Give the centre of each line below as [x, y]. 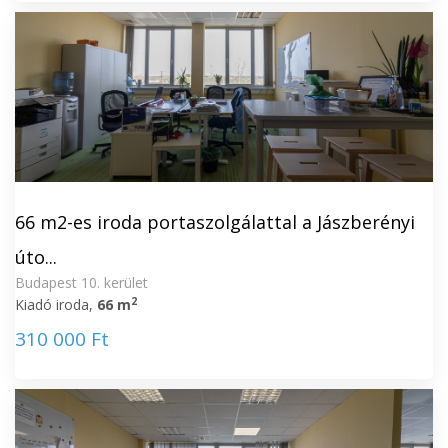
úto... [36, 257]
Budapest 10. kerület [81, 282]
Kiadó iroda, [56, 304]
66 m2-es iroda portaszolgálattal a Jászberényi [215, 222]
